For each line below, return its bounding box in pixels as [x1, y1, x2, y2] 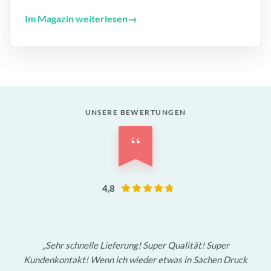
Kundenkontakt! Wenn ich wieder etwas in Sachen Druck [24, 253, 247, 265]
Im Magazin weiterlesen [25, 13, 128, 24]
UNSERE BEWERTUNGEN [85, 108, 186, 117]
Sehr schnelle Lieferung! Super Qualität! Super [45, 239, 229, 250]
